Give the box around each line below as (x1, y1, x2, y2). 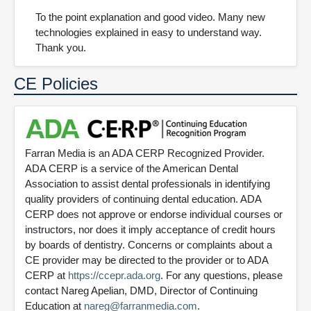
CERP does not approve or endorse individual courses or (25, 208, 283, 221)
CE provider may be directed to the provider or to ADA (25, 254, 268, 267)
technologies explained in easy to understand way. (35, 26, 262, 39)
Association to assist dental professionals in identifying (25, 178, 270, 190)
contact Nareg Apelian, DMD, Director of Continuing (25, 285, 258, 297)
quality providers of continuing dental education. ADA (25, 193, 261, 205)
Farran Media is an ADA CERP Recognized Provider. (25, 147, 264, 160)
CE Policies (14, 74, 98, 94)
